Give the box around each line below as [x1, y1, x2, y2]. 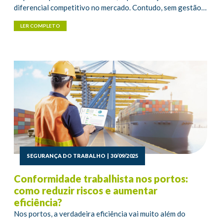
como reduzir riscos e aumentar [14, 184, 157, 196]
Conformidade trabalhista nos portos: [14, 172, 188, 184]
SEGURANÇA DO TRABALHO [27, 152, 106, 159]
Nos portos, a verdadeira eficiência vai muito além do [14, 209, 185, 218]
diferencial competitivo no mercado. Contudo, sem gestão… [14, 3, 207, 12]
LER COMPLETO [20, 23, 60, 29]
